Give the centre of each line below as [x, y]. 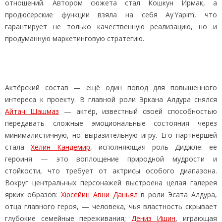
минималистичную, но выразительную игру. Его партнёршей [111, 135]
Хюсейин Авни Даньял [99, 194]
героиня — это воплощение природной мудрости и [111, 159]
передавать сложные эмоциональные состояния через [111, 123]
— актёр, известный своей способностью [138, 111]
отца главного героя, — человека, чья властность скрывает [111, 206]
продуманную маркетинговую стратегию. [75, 38]
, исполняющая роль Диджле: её [154, 147]
